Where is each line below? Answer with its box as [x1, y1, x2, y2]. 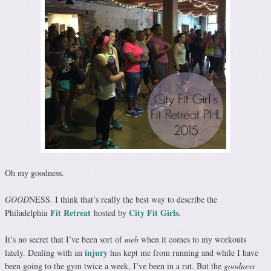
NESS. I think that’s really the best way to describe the [29, 194, 217, 206]
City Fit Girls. [129, 206, 181, 220]
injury [85, 246, 108, 260]
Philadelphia [5, 207, 50, 219]
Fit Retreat [50, 206, 91, 220]
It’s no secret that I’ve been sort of [5, 233, 125, 246]
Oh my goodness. [5, 167, 64, 179]
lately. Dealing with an [5, 247, 85, 259]
